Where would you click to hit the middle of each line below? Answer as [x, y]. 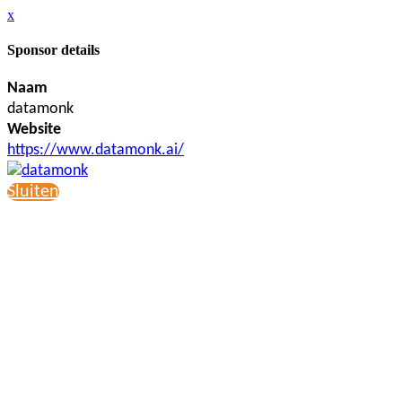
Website [34, 129]
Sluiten [33, 192]
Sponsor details [53, 50]
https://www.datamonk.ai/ [96, 150]
